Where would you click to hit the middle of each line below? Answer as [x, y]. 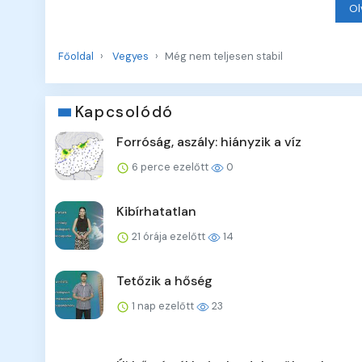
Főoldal [76, 57]
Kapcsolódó [124, 112]
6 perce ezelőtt [170, 167]
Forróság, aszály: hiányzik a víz [209, 142]
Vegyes [130, 57]
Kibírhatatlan [156, 212]
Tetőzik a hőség [164, 281]
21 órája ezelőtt [168, 237]
